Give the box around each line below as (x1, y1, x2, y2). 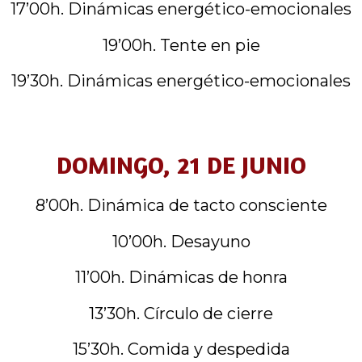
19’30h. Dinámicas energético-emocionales (11, 71, 351, 91)
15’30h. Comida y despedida (72, 339, 290, 359)
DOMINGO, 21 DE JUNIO (56, 150, 306, 180)
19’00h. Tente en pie (102, 35, 260, 55)
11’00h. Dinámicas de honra (74, 267, 288, 288)
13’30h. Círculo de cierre (89, 303, 273, 323)
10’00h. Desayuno (112, 231, 250, 251)
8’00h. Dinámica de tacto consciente (35, 196, 327, 216)
